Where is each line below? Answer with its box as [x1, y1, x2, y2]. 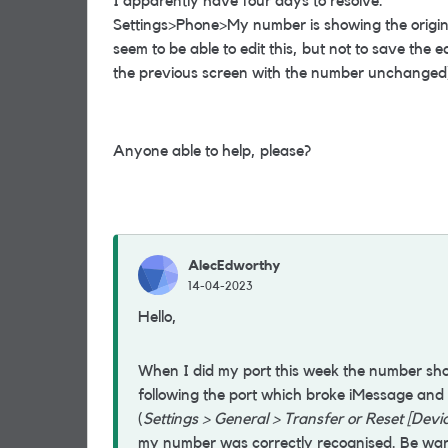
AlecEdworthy [188, 258, 280, 273]
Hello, [138, 309, 177, 325]
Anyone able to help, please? [113, 143, 311, 159]
